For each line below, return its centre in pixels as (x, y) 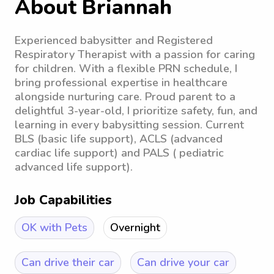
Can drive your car (183, 262)
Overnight (135, 228)
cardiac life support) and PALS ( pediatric (119, 153)
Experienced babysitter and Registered (114, 40)
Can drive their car (68, 262)
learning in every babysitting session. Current (129, 125)
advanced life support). (74, 167)
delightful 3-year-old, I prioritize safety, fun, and (136, 111)
